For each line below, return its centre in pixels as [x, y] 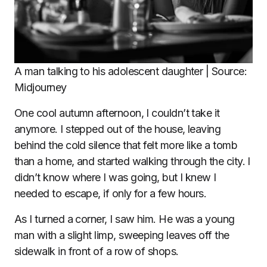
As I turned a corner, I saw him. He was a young [125, 219]
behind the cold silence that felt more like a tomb [126, 145]
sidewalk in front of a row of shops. [97, 251]
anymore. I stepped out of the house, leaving [118, 129]
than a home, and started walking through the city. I [132, 161]
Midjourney [41, 87]
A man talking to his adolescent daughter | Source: [131, 71]
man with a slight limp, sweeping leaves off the [122, 235]
